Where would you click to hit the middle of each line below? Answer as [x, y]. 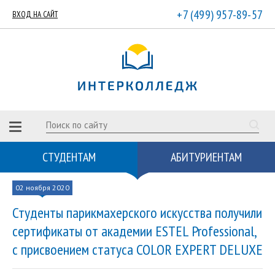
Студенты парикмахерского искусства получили [137, 213]
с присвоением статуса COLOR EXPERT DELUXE [137, 250]
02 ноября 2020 [42, 188]
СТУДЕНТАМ [69, 157]
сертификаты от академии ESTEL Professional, [135, 231]
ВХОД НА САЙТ [35, 14]
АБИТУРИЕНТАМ [206, 157]
